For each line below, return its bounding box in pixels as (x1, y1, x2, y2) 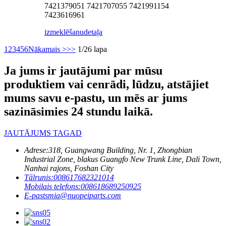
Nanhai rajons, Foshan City (24, 163, 114, 173)
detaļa (84, 27, 102, 36)
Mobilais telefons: (24, 182, 81, 191)
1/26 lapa (78, 44, 107, 53)
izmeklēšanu (44, 27, 84, 36)
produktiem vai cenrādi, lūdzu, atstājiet (4, 77, 209, 91)
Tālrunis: (24, 173, 53, 182)
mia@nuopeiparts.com (48, 191, 121, 200)
